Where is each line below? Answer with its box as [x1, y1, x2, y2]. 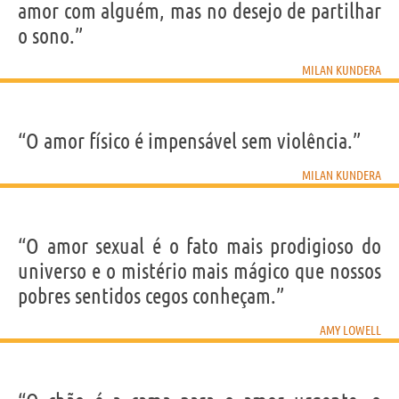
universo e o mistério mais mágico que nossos [18, 259, 381, 284]
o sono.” [18, 24, 83, 49]
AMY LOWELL [320, 323, 381, 338]
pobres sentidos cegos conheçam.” [18, 284, 284, 309]
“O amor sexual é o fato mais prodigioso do [18, 234, 381, 259]
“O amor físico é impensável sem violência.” [18, 129, 361, 154]
